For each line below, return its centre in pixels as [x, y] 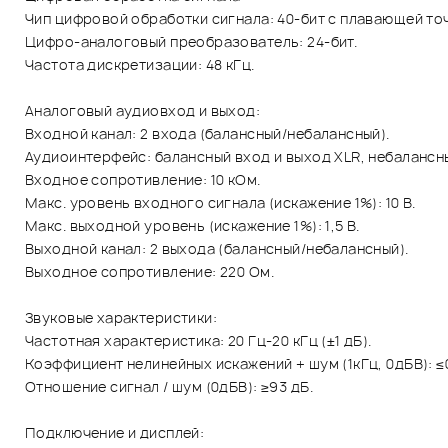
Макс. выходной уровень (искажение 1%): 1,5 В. [192, 225]
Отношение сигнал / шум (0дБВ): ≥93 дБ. [169, 386]
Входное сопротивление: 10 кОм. [143, 179]
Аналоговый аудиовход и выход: [143, 110]
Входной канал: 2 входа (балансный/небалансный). [207, 133]
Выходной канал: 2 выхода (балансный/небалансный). [217, 248]
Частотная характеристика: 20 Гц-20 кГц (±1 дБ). [198, 340]
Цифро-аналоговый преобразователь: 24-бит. [191, 41]
